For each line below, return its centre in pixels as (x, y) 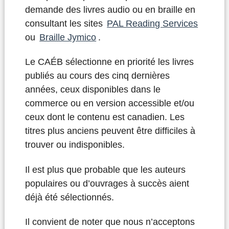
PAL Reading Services (153, 23)
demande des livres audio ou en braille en (110, 9)
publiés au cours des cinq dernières (97, 76)
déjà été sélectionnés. (69, 197)
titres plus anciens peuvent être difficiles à (110, 131)
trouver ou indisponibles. (75, 145)
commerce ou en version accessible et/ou (109, 104)
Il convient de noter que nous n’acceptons (110, 222)
